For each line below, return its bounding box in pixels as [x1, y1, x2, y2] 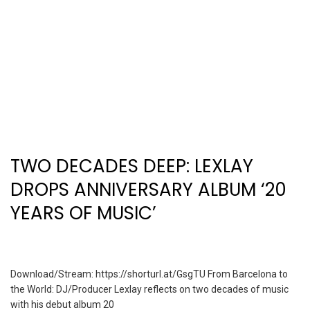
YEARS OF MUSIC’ [10, 200, 156, 226]
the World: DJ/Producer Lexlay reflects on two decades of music [10, 284, 289, 295]
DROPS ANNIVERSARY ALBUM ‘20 [10, 176, 286, 202]
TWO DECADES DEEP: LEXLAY [10, 153, 253, 179]
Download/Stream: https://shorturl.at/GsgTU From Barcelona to [10, 268, 288, 280]
